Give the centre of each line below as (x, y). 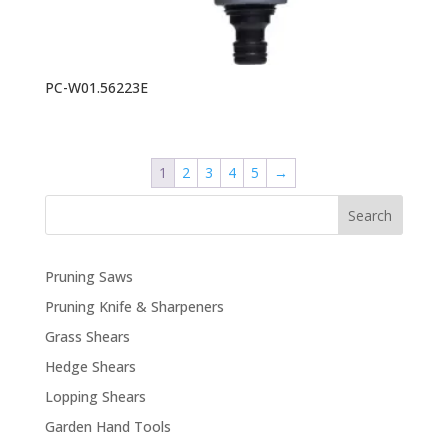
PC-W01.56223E (96, 88)
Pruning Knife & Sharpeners (134, 307)
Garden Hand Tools (107, 427)
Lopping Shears (95, 397)
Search (370, 216)
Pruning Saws (88, 277)
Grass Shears (87, 337)
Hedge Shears (90, 367)
